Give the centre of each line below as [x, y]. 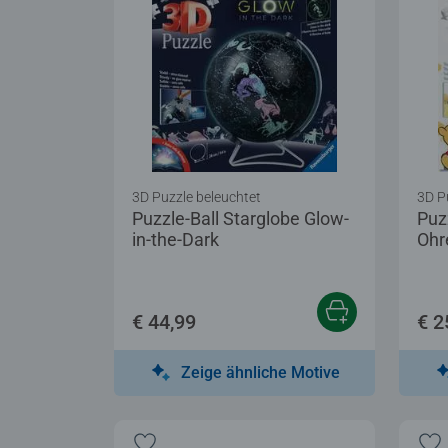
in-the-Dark [175, 239]
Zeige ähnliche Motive [260, 372]
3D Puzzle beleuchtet [196, 196]
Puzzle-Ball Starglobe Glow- [240, 218]
